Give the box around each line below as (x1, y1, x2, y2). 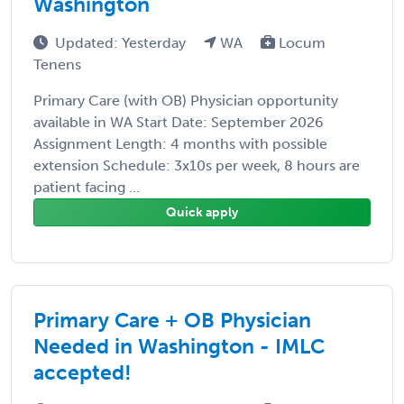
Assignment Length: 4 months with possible (33, 134, 327, 152)
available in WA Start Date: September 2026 (33, 113, 324, 131)
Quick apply (166, 204, 238, 220)
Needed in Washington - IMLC (33, 333, 325, 359)
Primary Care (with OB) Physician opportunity (33, 91, 338, 109)
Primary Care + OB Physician (33, 307, 311, 333)
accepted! (33, 359, 132, 385)
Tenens (33, 55, 81, 73)
